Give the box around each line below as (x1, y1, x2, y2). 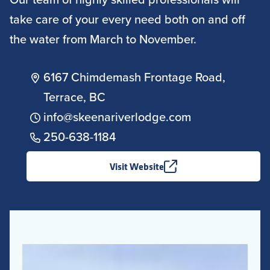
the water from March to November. (10, 30, 196, 48)
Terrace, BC (43, 88, 105, 105)
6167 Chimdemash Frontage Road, (43, 68, 225, 86)
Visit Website (110, 160, 164, 173)
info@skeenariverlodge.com (43, 108, 191, 125)
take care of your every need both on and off (10, 10, 245, 28)
